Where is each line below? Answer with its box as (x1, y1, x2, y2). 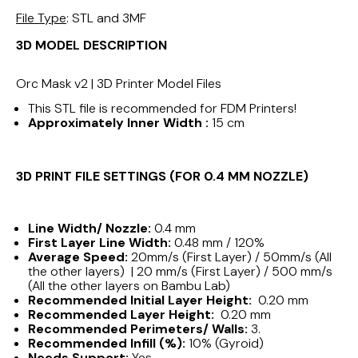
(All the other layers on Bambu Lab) (28, 277, 230, 295)
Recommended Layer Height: (28, 306, 221, 324)
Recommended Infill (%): (28, 335, 189, 352)
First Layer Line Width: (28, 234, 174, 252)
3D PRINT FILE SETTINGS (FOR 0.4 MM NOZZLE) (16, 168, 308, 185)
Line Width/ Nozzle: (28, 220, 154, 237)
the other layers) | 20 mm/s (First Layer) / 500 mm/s (28, 263, 332, 280)
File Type (16, 10, 66, 27)
